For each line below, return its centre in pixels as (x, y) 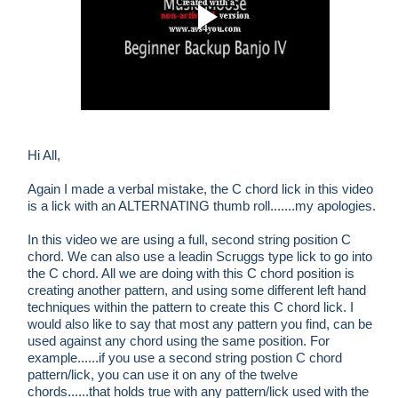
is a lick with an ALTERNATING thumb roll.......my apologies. (202, 206)
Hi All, (44, 155)
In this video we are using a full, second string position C (189, 239)
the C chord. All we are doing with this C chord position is (191, 273)
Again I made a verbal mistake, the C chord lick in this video (200, 189)
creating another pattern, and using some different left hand (197, 290)
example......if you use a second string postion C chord (185, 358)
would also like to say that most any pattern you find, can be (200, 324)
